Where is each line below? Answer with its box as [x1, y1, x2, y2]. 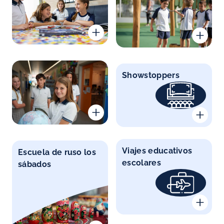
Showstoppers [122, 70, 179, 80]
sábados [18, 159, 51, 169]
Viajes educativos [122, 146, 192, 155]
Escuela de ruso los [18, 147, 96, 157]
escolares [122, 158, 161, 167]
